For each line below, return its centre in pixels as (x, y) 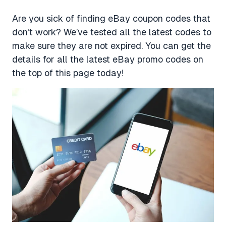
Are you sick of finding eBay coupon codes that (111, 18)
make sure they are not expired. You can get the (111, 45)
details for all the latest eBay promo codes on (108, 59)
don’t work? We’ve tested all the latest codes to (112, 32)
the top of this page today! (68, 73)
